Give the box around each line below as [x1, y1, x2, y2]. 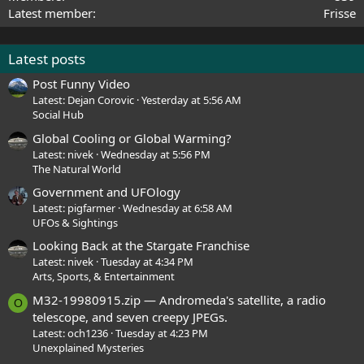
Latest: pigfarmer [32, 200, 115, 215]
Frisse [323, 5, 356, 21]
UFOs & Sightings [32, 214, 118, 230]
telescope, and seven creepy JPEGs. [32, 308, 227, 325]
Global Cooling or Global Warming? [32, 129, 232, 146]
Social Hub [32, 107, 84, 123]
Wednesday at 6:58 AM [123, 200, 232, 215]
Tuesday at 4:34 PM [101, 254, 193, 270]
